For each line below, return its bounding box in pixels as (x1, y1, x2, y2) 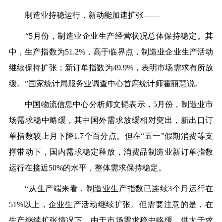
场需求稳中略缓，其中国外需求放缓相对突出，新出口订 (8, 116, 214, 125)
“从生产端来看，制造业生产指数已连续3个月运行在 (8, 184, 214, 193)
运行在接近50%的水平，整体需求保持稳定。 (8, 164, 166, 172)
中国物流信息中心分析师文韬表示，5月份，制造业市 (8, 100, 214, 109)
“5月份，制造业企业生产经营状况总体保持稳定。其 (8, 32, 214, 41)
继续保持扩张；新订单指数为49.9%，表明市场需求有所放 (8, 63, 214, 72)
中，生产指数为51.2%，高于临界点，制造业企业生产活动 (8, 48, 214, 56)
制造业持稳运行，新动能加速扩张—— (8, 11, 160, 20)
